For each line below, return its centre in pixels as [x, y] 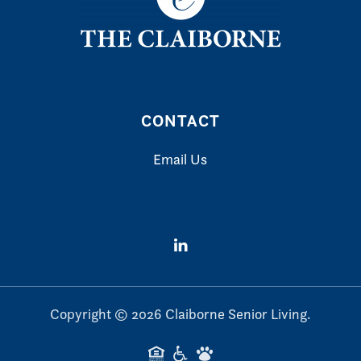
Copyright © [91, 314]
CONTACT [180, 121]
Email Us [180, 159]
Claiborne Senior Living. [237, 314]
